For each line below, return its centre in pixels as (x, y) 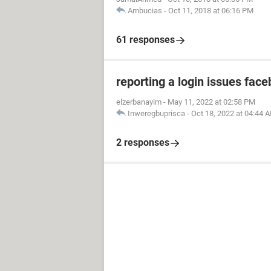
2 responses (143, 142)
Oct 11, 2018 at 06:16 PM (211, 11)
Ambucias (145, 11)
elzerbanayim (139, 102)
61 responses (145, 40)
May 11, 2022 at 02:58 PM (211, 102)
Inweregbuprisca (156, 113)
